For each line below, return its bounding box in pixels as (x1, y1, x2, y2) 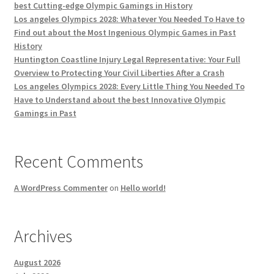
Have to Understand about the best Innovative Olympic (13, 94, 226, 105)
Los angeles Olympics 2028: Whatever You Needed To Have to (13, 13, 245, 24)
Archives (13, 224, 72, 247)
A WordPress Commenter (13, 182, 108, 193)
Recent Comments (13, 150, 143, 172)
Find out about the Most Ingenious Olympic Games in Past (13, 26, 236, 38)
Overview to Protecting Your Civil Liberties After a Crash (13, 67, 224, 78)
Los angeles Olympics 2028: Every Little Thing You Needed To (13, 80, 245, 92)
